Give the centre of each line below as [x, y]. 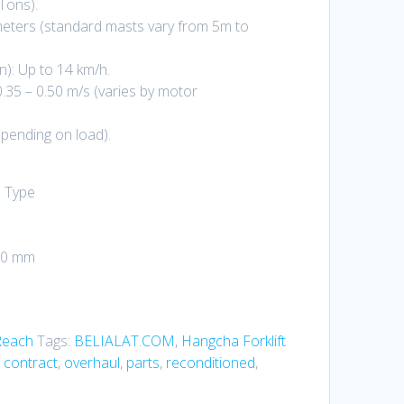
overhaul [92, 362]
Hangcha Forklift [233, 340]
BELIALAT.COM [124, 340]
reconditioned [210, 362]
